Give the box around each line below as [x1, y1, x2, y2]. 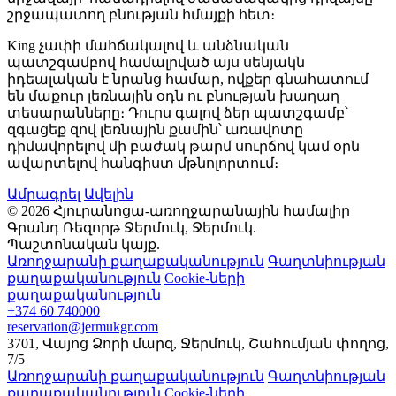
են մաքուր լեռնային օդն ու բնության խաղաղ [7, 88, 339, 104]
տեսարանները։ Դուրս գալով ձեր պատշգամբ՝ [7, 105, 348, 121]
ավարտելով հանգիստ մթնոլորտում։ [7, 156, 278, 171]
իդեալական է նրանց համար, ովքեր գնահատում [7, 72, 369, 88]
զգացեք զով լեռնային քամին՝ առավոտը [7, 122, 303, 138]
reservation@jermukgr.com [7, 319, 158, 335]
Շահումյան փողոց [248, 336, 385, 352]
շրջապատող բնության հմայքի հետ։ [7, 7, 275, 23]
